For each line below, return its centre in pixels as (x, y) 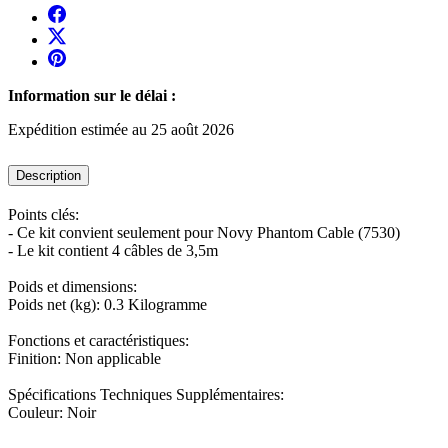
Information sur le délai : (92, 95)
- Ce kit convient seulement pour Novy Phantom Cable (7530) (204, 232)
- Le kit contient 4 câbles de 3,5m (113, 250)
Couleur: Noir (52, 412)
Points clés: (43, 214)
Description (48, 175)
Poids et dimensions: (72, 286)
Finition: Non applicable (84, 358)
